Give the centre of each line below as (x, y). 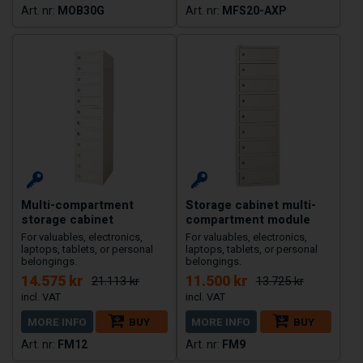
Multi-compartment (77, 205)
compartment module (248, 220)
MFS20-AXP (254, 11)
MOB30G (81, 11)
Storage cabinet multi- (250, 205)
